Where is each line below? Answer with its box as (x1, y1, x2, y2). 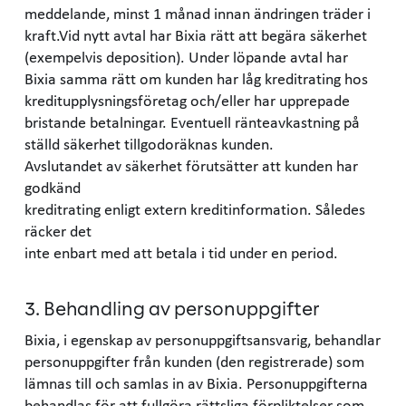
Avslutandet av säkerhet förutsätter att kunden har (24, 156, 358, 174)
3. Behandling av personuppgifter (24, 301, 320, 320)
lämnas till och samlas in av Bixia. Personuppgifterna (24, 373, 368, 391)
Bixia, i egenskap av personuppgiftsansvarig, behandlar (24, 330, 381, 348)
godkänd (24, 178, 84, 196)
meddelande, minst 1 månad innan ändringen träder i (24, 4, 371, 22)
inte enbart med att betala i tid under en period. (24, 243, 338, 261)
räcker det (24, 221, 95, 239)
